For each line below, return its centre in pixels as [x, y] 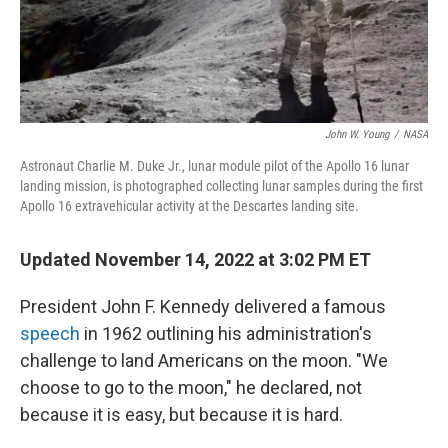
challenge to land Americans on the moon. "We [204, 361]
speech [50, 334]
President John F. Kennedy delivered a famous [203, 307]
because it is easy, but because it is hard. [181, 415]
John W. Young [357, 135]
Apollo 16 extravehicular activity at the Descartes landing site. [189, 206]
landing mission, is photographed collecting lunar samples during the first [221, 186]
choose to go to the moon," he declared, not [191, 388]
